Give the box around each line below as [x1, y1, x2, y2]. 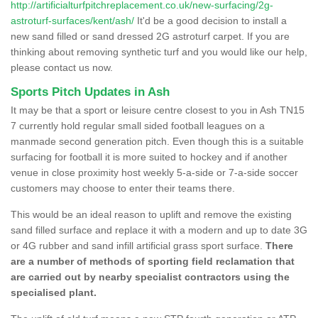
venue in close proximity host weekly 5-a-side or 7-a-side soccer [11, 166, 298, 178]
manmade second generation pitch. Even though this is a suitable [11, 135, 304, 147]
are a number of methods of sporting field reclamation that [11, 255, 295, 267]
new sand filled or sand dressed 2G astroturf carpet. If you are [11, 30, 290, 42]
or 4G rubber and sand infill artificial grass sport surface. [11, 239, 265, 251]
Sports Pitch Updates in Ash [11, 84, 170, 99]
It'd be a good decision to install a [134, 14, 287, 26]
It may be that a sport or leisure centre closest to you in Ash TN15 [11, 104, 305, 116]
